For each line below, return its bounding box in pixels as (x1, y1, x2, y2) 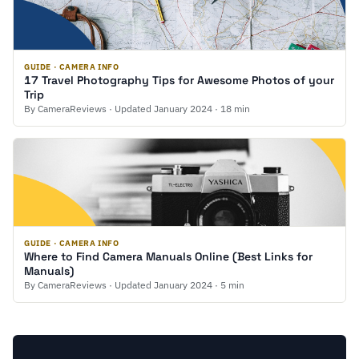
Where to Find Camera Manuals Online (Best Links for (24, 249, 313, 264)
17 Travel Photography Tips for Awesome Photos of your (24, 73, 334, 87)
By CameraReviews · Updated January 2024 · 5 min (24, 279, 244, 291)
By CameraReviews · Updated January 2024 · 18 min (24, 103, 250, 115)
